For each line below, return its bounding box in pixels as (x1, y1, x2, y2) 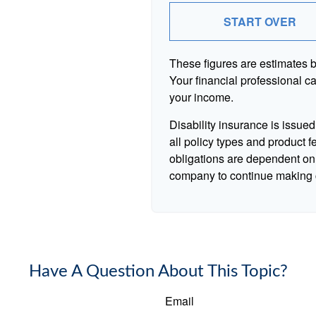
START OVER (223, 13, 296, 30)
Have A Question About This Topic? (28, 263, 288, 280)
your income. (169, 89, 234, 105)
